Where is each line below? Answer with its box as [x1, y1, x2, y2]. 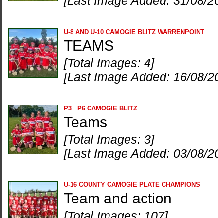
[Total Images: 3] [64, 132, 154, 146]
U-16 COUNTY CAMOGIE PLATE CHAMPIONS [64, 181, 200, 188]
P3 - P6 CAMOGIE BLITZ [64, 105, 137, 112]
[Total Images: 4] [64, 56, 154, 70]
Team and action [64, 190, 172, 206]
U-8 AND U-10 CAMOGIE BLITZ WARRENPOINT [64, 28, 204, 36]
